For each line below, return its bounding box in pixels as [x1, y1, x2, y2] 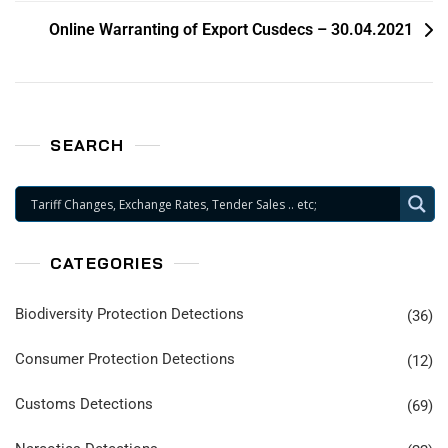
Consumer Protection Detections [15, 350, 235, 369]
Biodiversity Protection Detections [15, 305, 244, 324]
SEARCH [50, 135, 125, 156]
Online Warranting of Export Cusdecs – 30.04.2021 [49, 20, 413, 40]
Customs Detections [15, 395, 153, 414]
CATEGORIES [50, 253, 164, 274]
